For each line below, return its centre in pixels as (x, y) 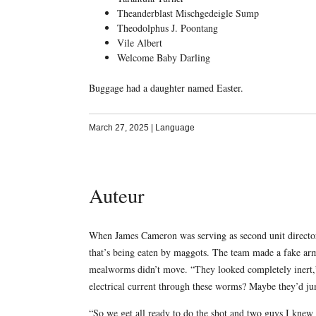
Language (175, 127)
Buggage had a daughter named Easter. (166, 87)
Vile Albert (139, 42)
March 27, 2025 (119, 127)
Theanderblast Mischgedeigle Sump (188, 13)
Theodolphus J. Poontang (167, 28)
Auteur (116, 195)
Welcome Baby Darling (163, 57)
